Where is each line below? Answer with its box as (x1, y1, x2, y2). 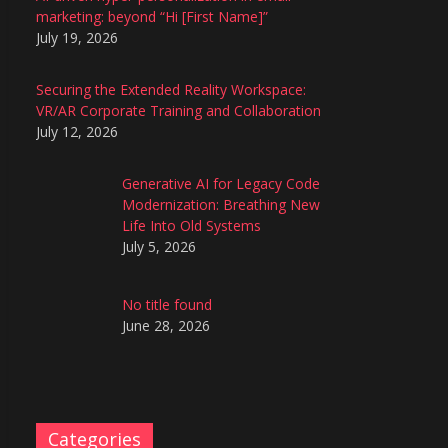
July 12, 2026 (36, 122, 118, 141)
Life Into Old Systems (121, 216, 261, 235)
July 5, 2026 (121, 237, 196, 256)
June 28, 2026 (121, 315, 210, 335)
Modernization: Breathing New (121, 195, 320, 214)
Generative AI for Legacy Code (121, 174, 320, 193)
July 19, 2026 (36, 28, 118, 47)
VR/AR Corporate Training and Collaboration (36, 101, 321, 120)
